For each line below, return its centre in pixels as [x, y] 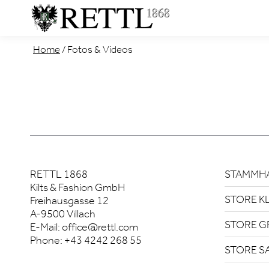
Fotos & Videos [100, 49]
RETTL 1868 [59, 174]
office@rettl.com [100, 227]
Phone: [47, 240]
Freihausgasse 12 [69, 201]
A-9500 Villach [63, 214]
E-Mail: [46, 227]
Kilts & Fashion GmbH [77, 187]
